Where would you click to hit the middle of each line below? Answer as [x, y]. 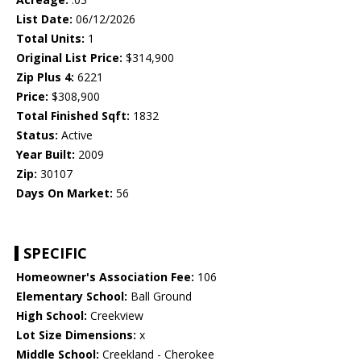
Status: [37, 135]
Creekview [115, 316]
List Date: [44, 19]
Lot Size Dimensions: [76, 335]
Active [75, 135]
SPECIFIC [55, 253]
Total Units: [50, 39]
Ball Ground [160, 297]
